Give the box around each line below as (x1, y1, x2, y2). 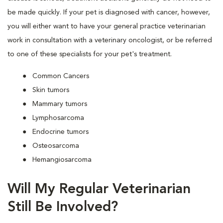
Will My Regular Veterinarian (7, 183, 191, 197)
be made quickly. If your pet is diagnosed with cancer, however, (7, 9, 210, 16)
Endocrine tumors (32, 128, 89, 136)
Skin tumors (32, 87, 69, 94)
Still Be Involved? (7, 201, 118, 215)
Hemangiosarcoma (32, 156, 92, 164)
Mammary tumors (32, 101, 87, 108)
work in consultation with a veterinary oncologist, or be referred (7, 37, 212, 44)
